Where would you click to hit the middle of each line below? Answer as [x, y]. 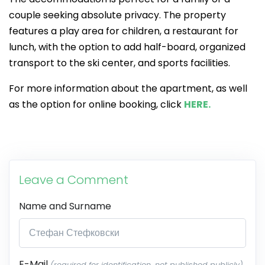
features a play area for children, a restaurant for [124, 31]
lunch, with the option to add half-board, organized [127, 47]
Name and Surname [65, 206]
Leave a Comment [74, 180]
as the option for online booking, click [96, 104]
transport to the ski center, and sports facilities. [119, 63]
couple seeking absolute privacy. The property [117, 15]
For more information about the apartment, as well [128, 88]
